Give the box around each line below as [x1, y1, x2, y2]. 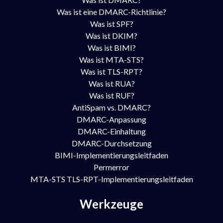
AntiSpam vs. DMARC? [72, 103, 151, 112]
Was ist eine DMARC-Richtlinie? [57, 7, 166, 16]
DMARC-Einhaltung [77, 126, 146, 136]
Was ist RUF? [89, 91, 134, 100]
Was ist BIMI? [87, 43, 136, 52]
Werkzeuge [80, 197, 143, 211]
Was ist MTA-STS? [79, 55, 144, 64]
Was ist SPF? [90, 19, 133, 28]
